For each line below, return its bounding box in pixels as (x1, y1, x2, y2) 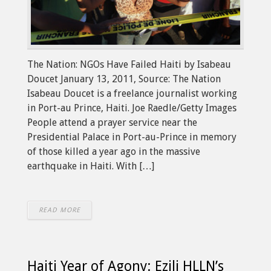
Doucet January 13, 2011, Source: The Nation (27, 73, 221, 85)
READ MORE (39, 206, 80, 214)
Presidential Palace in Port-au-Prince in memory (27, 131, 237, 143)
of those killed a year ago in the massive (27, 145, 200, 157)
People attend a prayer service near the (27, 116, 197, 128)
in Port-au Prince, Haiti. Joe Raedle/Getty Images (27, 102, 237, 114)
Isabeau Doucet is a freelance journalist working (27, 87, 237, 99)
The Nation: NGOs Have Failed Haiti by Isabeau (27, 58, 231, 70)
